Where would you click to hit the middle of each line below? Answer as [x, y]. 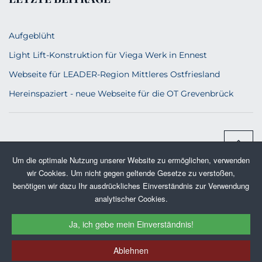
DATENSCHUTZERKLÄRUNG [169, 215]
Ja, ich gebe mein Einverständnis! [131, 224]
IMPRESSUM [61, 215]
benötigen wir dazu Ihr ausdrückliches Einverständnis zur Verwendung [131, 186]
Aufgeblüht [32, 36]
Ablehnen [131, 250]
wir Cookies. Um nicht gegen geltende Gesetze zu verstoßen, [131, 173]
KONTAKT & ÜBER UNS [131, 235]
